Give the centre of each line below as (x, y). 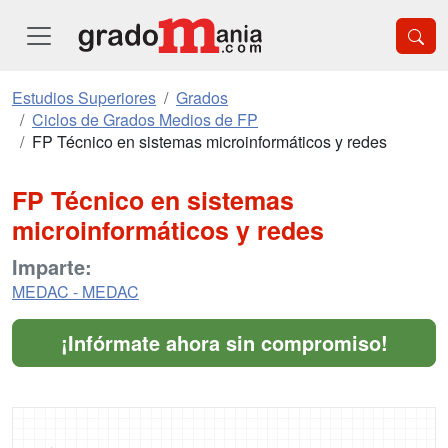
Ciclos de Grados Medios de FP (145, 119)
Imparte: (52, 266)
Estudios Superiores (84, 97)
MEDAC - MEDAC (75, 291)
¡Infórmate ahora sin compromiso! (224, 342)
